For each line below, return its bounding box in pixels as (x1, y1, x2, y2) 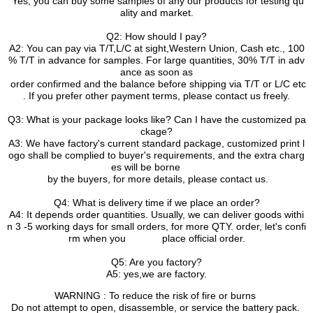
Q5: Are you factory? (111, 256, 202, 268)
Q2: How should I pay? (106, 30, 207, 42)
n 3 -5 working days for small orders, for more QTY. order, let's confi (7, 220, 306, 232)
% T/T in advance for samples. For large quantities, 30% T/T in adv (8, 54, 305, 66)
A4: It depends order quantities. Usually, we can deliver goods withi (9, 208, 304, 220)
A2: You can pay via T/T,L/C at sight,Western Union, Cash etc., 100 (8, 42, 305, 54)
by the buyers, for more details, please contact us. (45, 173, 268, 184)
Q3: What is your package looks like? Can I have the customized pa (7, 113, 306, 125)
